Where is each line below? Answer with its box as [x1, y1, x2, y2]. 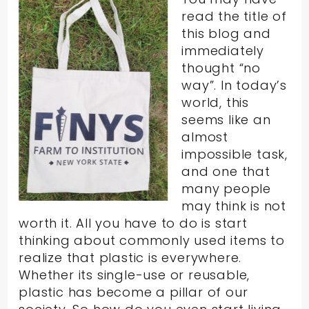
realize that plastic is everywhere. [19, 248, 242, 266]
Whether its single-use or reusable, [19, 266, 250, 283]
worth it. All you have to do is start [19, 214, 248, 232]
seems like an [181, 110, 271, 128]
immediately [181, 41, 265, 59]
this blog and [181, 24, 271, 42]
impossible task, [181, 145, 288, 163]
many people [181, 179, 272, 197]
